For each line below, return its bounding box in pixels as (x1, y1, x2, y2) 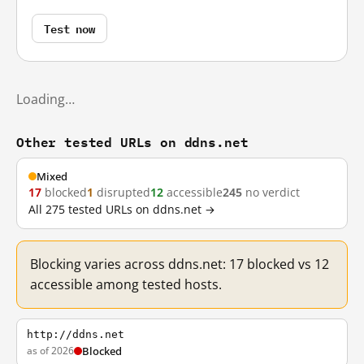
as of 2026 (27, 344, 74, 357)
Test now (44, 19, 95, 37)
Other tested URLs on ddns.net (16, 131, 249, 153)
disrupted (93, 185, 150, 200)
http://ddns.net (27, 328, 124, 340)
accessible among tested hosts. (30, 275, 222, 293)
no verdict (242, 185, 300, 200)
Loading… (16, 90, 75, 108)
